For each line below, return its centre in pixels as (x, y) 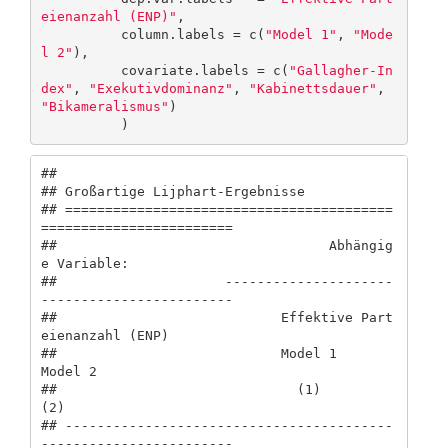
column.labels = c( (192, 35)
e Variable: (136, 264)
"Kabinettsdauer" (312, 89)
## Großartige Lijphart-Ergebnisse (172, 192)
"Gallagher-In (340, 71)
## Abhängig (216, 246)
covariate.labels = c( (204, 71)
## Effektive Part (216, 318)
